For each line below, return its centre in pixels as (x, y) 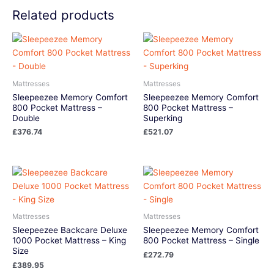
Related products (63, 15)
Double (26, 118)
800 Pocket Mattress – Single (201, 241)
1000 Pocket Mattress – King (69, 241)
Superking (163, 118)
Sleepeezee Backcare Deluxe (70, 230)
